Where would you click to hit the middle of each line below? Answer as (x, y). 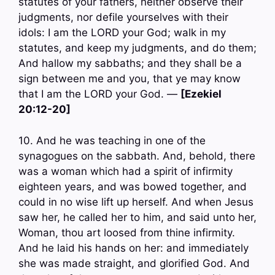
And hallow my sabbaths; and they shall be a (130, 64)
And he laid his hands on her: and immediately (134, 248)
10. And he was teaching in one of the (112, 140)
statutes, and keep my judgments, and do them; (137, 48)
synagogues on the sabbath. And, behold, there (137, 156)
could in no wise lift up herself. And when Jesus (136, 202)
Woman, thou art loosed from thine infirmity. (127, 232)
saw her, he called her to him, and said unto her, (137, 217)
